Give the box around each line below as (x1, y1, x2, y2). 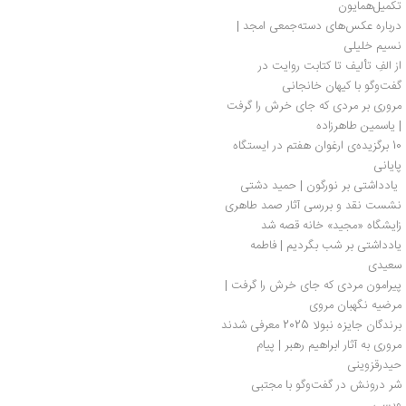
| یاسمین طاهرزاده (316, 115, 401, 136)
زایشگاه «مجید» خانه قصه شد (261, 215, 401, 236)
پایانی (373, 155, 401, 176)
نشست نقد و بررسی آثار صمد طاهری (225, 195, 401, 216)
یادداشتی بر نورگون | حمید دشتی (240, 175, 401, 196)
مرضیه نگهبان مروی (309, 295, 401, 315)
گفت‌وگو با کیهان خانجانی (282, 75, 401, 96)
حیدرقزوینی (347, 354, 401, 375)
